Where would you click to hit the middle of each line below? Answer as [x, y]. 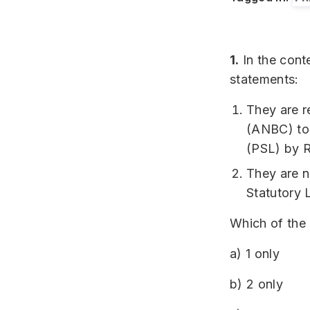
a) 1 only [255, 254]
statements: [264, 79]
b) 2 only [256, 284]
